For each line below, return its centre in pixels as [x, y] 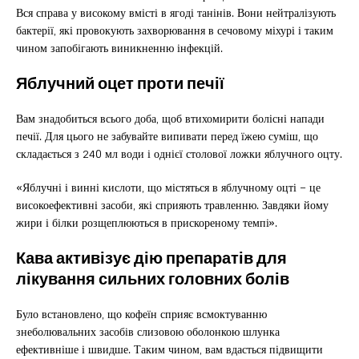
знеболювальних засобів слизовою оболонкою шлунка [148, 331]
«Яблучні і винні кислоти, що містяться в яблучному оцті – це [168, 187]
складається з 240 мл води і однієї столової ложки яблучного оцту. [179, 153]
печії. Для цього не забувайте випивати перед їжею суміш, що [167, 135]
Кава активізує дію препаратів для [151, 257]
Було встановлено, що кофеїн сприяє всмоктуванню [141, 313]
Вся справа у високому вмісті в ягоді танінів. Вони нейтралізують [176, 12]
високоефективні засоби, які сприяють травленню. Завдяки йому [172, 204]
